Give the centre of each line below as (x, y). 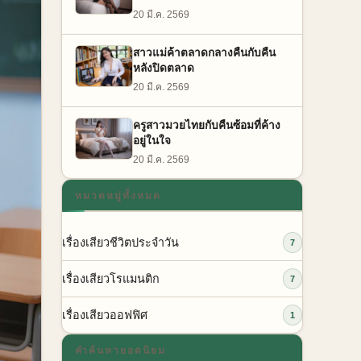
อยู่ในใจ (152, 140)
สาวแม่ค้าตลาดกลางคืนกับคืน (204, 52)
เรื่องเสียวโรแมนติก (111, 278)
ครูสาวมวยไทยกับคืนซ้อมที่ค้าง (207, 125)
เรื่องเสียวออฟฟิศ (105, 315)
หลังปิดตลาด (164, 68)
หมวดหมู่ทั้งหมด (118, 196)
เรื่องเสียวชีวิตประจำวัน (120, 242)
